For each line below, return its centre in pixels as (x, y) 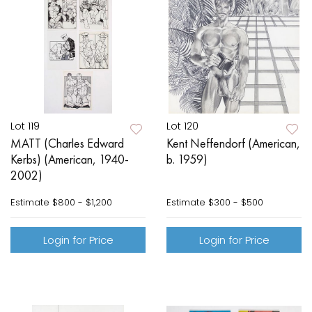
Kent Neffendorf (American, (233, 143)
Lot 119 (25, 126)
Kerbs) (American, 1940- (70, 159)
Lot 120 (182, 126)
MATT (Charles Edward (67, 143)
